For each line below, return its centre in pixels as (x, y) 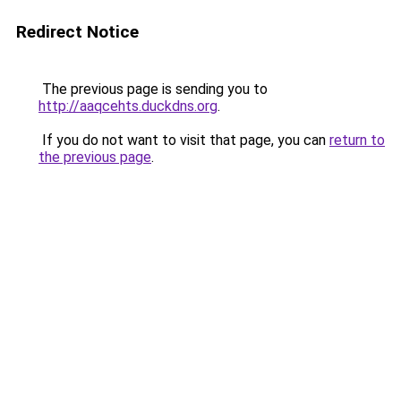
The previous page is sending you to (153, 89)
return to (357, 140)
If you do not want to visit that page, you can (184, 140)
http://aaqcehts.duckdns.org (128, 106)
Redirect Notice (77, 32)
